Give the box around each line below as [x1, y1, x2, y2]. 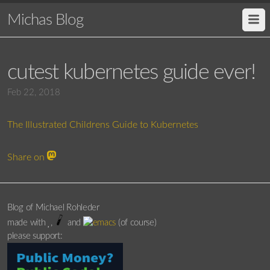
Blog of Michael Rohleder [7, 203, 99, 212]
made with [7, 218, 48, 227]
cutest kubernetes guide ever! [7, 61, 256, 83]
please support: [7, 231, 63, 240]
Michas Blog [7, 12, 83, 28]
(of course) [116, 218, 157, 227]
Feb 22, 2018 [7, 88, 60, 97]
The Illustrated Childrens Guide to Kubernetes [7, 120, 198, 130]
